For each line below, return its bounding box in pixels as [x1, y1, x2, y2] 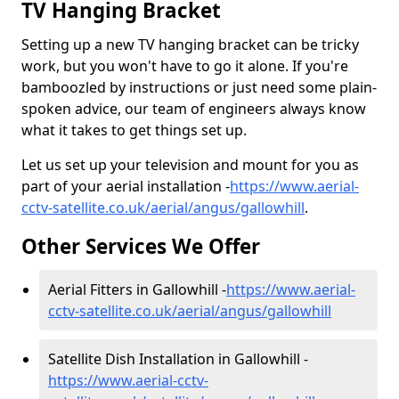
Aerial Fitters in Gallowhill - [48, 280, 226, 299]
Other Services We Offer [21, 232, 260, 260]
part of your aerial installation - [21, 176, 230, 196]
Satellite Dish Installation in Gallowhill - [48, 349, 308, 369]
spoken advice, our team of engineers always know [21, 99, 366, 118]
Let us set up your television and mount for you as [21, 155, 359, 175]
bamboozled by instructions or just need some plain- [21, 77, 377, 97]
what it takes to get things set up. [21, 120, 247, 140]
